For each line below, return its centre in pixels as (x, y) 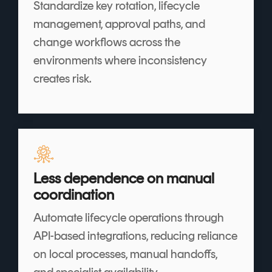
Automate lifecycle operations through (129, 217)
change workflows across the (107, 42)
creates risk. (62, 78)
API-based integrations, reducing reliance (135, 235)
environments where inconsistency (120, 60)
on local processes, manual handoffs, (125, 253)
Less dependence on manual (124, 178)
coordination (74, 194)
